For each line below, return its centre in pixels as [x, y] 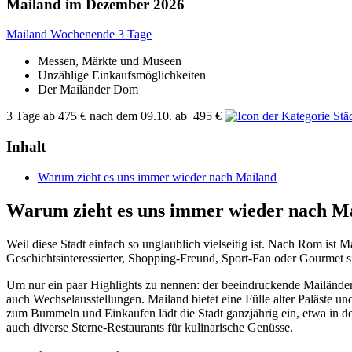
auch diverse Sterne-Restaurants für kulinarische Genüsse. [150, 327]
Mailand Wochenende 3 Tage [79, 35]
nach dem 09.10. [131, 116]
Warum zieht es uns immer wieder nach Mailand [157, 177]
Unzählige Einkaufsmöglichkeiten [122, 75]
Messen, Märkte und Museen [110, 61]
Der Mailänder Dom [88, 90]
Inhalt [26, 147]
